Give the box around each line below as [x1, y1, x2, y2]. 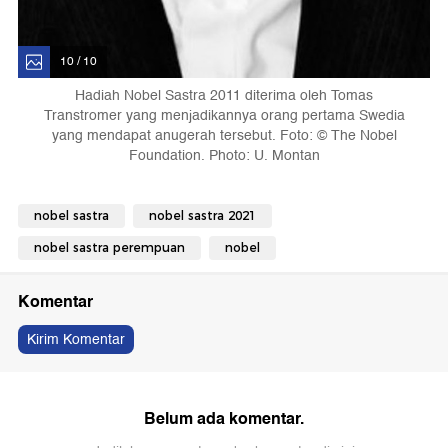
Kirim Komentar [27, 327, 125, 351]
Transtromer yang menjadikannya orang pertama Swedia [43, 103, 405, 127]
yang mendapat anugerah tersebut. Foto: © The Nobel [51, 123, 397, 147]
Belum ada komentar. [144, 404, 304, 432]
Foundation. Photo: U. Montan [128, 143, 320, 167]
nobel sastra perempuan [34, 239, 185, 255]
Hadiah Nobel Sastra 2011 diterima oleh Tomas [75, 83, 373, 107]
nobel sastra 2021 [149, 207, 256, 223]
